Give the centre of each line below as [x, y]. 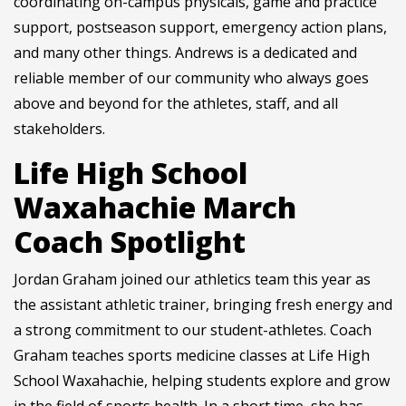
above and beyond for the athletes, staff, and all [176, 104]
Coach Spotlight [130, 242]
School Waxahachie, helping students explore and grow [202, 381]
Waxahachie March [155, 208]
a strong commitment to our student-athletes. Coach [193, 330]
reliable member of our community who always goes [191, 78]
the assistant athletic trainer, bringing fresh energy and [203, 305]
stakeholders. [59, 129]
